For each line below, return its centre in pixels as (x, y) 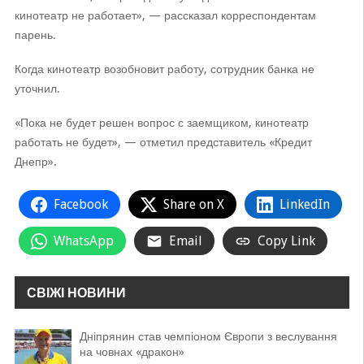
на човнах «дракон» (132, 352)
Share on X (193, 205)
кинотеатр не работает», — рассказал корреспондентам (165, 16)
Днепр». (35, 162)
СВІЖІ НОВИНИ (76, 293)
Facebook (80, 205)
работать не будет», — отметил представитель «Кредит (163, 143)
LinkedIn (304, 205)
